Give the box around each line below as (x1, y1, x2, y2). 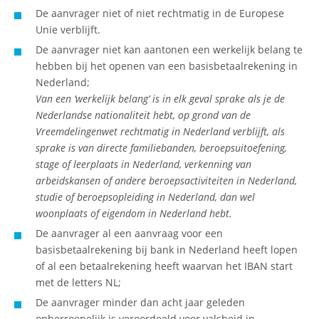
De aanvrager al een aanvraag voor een (36, 226, 223, 241)
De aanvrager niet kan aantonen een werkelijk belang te (36, 43, 303, 57)
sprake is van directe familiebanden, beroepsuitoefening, (36, 141, 287, 155)
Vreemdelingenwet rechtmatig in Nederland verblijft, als (36, 125, 285, 139)
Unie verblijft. (36, 23, 100, 37)
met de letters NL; (36, 276, 121, 290)
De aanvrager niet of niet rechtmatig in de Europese (36, 6, 284, 21)
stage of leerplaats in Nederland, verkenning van (36, 157, 251, 172)
